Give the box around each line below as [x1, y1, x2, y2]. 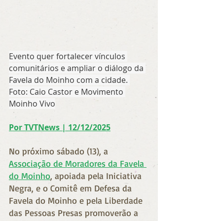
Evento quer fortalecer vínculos [9, 50, 127, 62]
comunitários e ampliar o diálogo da [9, 62, 146, 74]
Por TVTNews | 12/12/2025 [9, 121, 110, 133]
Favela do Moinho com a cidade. [9, 74, 130, 85]
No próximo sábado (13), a [9, 145, 110, 156]
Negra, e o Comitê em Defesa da [9, 182, 134, 193]
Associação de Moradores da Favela [9, 157, 147, 169]
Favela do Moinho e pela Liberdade [9, 194, 145, 206]
